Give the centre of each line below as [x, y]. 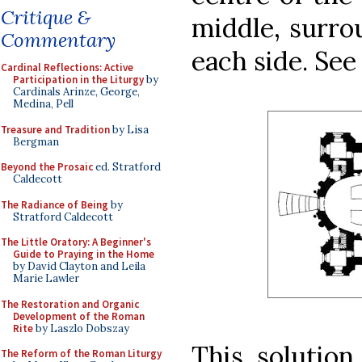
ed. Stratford [127, 167]
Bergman [36, 141]
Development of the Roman [79, 316]
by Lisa [129, 129]
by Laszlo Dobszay [81, 328]
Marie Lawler [46, 278]
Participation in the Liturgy [78, 80]
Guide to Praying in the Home [84, 254]
